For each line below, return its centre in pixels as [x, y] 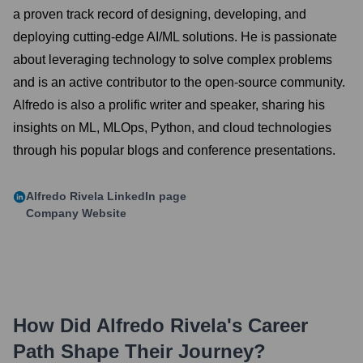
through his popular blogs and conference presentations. [174, 150]
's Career [267, 325]
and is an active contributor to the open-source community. [179, 82]
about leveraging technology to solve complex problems [173, 60]
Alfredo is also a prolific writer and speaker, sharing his [169, 105]
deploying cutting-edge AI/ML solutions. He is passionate [175, 37]
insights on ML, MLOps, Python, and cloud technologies [172, 128]
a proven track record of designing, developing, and [160, 14]
